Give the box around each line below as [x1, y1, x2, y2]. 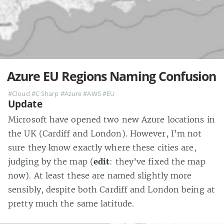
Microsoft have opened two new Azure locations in [8, 114, 215, 124]
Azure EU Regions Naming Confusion [7, 67, 216, 84]
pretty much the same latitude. [8, 198, 134, 208]
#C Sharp [31, 89, 59, 98]
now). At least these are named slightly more [8, 170, 192, 180]
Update [8, 97, 42, 110]
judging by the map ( [8, 156, 94, 166]
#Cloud [8, 89, 30, 98]
